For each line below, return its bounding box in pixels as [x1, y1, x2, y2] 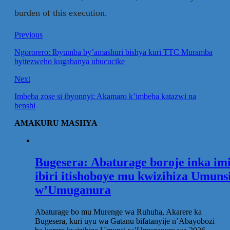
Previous [14, 30, 43, 39]
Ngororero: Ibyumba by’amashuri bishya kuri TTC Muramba [14, 47, 213, 56]
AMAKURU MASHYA [14, 118, 98, 127]
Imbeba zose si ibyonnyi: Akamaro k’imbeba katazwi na [14, 91, 196, 101]
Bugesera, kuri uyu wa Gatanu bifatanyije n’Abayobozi [35, 216, 215, 225]
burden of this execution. [14, 7, 107, 18]
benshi [14, 101, 35, 110]
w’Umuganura [35, 183, 111, 197]
